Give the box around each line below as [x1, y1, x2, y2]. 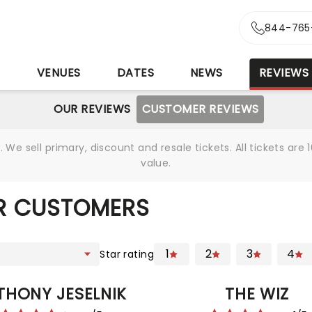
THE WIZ [225, 283, 290, 305]
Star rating [100, 247, 154, 261]
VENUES [36, 65, 81, 81]
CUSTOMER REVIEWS [141, 101, 259, 117]
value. [141, 156, 171, 170]
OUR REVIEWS [53, 101, 131, 117]
